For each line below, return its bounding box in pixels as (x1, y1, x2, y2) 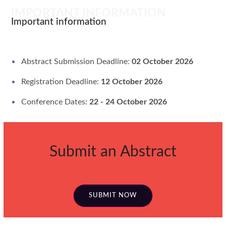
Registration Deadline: (21, 77, 101, 86)
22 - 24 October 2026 (89, 97, 167, 106)
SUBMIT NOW (89, 192, 137, 199)
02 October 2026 (130, 57, 194, 66)
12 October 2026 (101, 77, 163, 86)
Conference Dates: (21, 97, 90, 106)
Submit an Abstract (49, 144, 177, 159)
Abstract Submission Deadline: (21, 57, 130, 66)
